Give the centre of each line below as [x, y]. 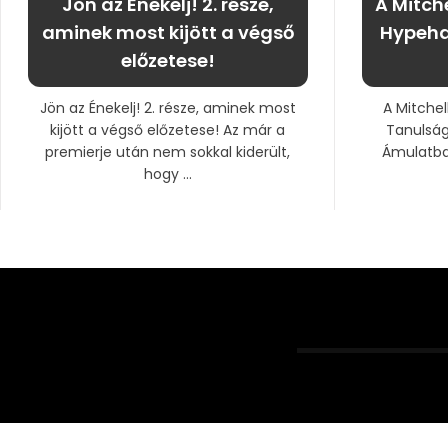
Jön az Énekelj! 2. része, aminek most [167, 108]
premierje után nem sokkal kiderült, [167, 152]
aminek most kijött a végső [167, 33]
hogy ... [167, 174]
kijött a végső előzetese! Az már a [167, 130]
